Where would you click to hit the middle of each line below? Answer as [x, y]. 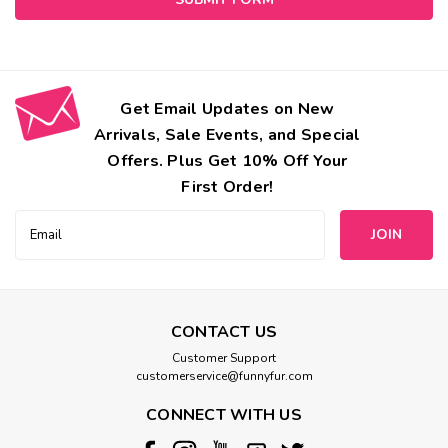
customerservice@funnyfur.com [224, 375]
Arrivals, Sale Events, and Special [227, 134]
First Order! [227, 186]
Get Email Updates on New [227, 108]
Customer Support [224, 357]
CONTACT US [224, 331]
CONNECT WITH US [224, 414]
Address [41, 241]
